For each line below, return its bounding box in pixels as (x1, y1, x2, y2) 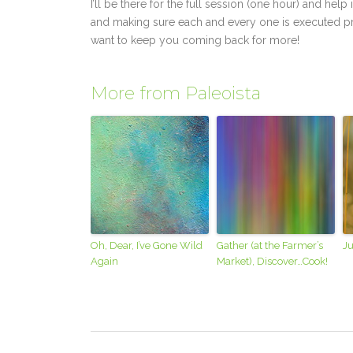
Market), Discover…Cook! (217, 255, 329, 268)
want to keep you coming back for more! (91, 34, 300, 47)
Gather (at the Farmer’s (217, 240, 324, 252)
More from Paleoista (91, 83, 262, 105)
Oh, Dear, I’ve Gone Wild (91, 240, 203, 252)
